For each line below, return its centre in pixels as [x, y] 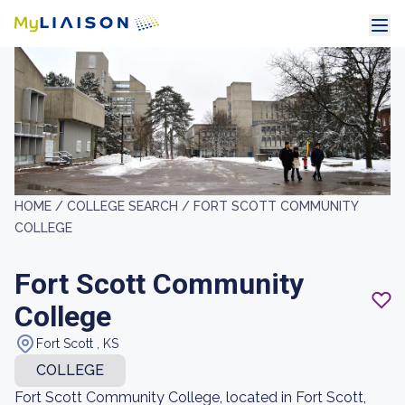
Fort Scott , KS [77, 344]
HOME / [41, 206]
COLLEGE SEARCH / [130, 206]
